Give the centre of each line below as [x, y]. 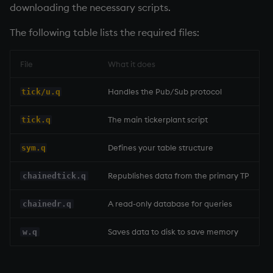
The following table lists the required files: [105, 33]
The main [126, 120]
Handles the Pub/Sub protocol [165, 92]
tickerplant [165, 120]
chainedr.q [47, 204]
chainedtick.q [54, 176]
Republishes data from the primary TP [179, 176]
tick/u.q [41, 92]
